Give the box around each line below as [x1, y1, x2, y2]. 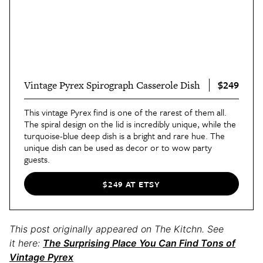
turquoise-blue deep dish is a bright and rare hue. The [24, 129, 225, 143]
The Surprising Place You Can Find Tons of [43, 237, 235, 249]
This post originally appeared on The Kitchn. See [9, 223, 224, 235]
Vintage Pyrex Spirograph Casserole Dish [24, 78, 200, 93]
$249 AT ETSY [103, 177, 160, 190]
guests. [24, 153, 50, 166]
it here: [9, 237, 43, 249]
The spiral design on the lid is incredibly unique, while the [24, 117, 236, 131]
